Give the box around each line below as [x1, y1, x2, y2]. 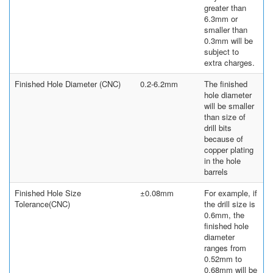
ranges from [204, 241, 246, 253]
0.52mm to [204, 252, 242, 264]
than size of [204, 110, 246, 122]
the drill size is [204, 197, 255, 210]
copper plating [204, 143, 253, 155]
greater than [204, 1, 246, 13]
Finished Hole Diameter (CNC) [15, 77, 121, 90]
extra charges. [204, 56, 255, 68]
